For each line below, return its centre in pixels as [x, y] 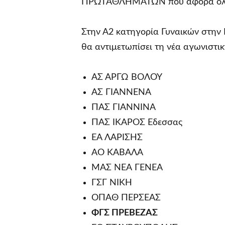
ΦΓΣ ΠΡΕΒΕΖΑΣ [125, 213]
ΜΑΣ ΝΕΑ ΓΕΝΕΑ [127, 167]
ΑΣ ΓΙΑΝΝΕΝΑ [121, 92]
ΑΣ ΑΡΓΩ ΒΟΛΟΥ [127, 77]
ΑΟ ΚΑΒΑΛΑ [117, 152]
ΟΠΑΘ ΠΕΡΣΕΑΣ [126, 198]
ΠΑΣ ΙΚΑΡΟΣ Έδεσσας [137, 122]
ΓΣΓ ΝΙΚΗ [112, 183]
